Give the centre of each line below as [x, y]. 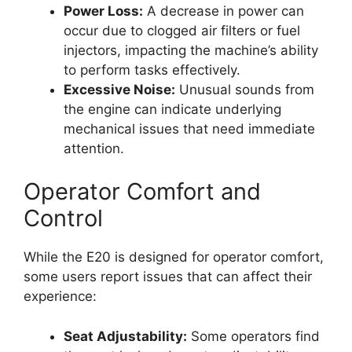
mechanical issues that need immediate [189, 128]
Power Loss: [103, 11]
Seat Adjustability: [125, 336]
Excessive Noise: [119, 89]
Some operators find [253, 336]
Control [63, 218]
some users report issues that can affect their [168, 277]
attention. [94, 148]
